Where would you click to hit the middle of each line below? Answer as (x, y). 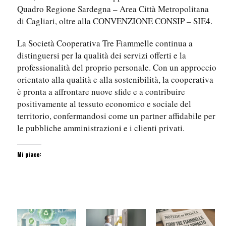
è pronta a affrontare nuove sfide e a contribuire (101, 92)
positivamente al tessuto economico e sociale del (104, 104)
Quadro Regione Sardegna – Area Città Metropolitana (113, 9)
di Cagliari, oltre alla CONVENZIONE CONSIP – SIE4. (115, 21)
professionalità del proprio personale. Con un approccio (117, 68)
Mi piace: (29, 154)
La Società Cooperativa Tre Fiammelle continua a (105, 43)
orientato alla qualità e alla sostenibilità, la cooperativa (115, 80)
